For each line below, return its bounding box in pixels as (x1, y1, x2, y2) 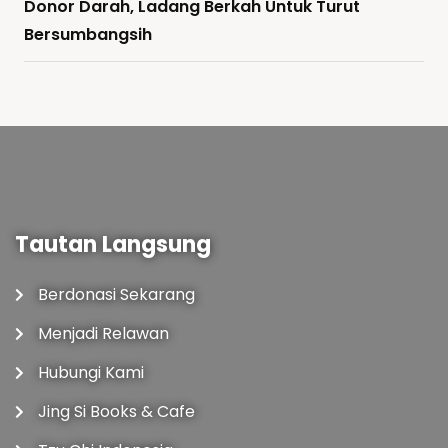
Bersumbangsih (24, 22, 152, 46)
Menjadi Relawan (37, 321, 169, 345)
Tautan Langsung (15, 228, 211, 260)
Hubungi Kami (37, 360, 144, 384)
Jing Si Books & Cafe (37, 399, 195, 423)
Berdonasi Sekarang (37, 282, 195, 306)
